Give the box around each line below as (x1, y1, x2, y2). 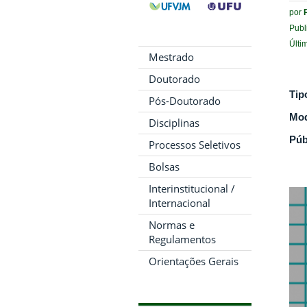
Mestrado (149, 50, 194, 64)
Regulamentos (149, 232, 216, 246)
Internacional (149, 196, 210, 210)
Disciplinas (149, 116, 199, 130)
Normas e (149, 218, 195, 232)
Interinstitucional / (149, 182, 235, 195)
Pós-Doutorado (149, 94, 221, 108)
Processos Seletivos (149, 138, 241, 151)
